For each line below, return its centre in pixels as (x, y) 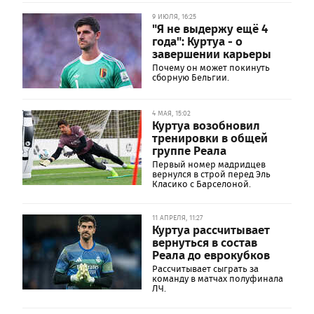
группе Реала (189, 150)
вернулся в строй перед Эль (211, 174)
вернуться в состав (205, 242)
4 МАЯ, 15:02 (171, 113)
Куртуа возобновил (206, 125)
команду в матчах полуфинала (218, 279)
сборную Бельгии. (191, 77)
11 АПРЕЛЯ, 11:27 (177, 218)
